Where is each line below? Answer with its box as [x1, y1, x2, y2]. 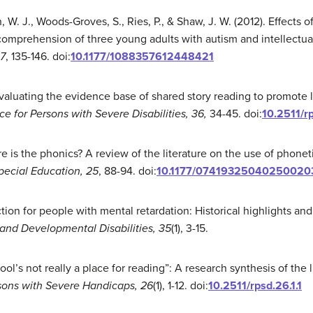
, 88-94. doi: [99, 164, 156, 178]
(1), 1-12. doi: [153, 279, 208, 293]
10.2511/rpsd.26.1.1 [208, 279, 302, 293]
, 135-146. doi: [6, 50, 71, 64]
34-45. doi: [210, 107, 262, 121]
